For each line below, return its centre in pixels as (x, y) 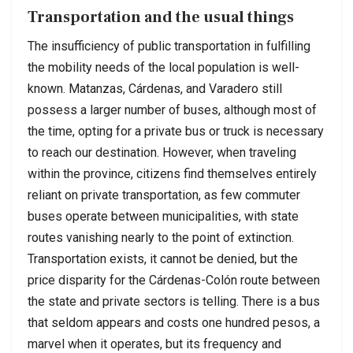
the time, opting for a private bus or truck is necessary (176, 132)
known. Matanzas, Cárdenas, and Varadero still (155, 89)
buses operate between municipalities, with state (163, 217)
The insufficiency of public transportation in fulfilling (169, 46)
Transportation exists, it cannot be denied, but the (163, 259)
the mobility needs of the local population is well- (163, 68)
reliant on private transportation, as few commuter (164, 195)
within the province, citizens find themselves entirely (172, 174)
